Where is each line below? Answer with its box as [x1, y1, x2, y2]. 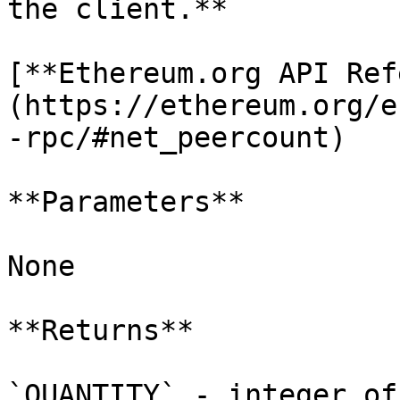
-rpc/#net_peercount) [7, 121, 346, 154]
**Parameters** [7, 186, 245, 218]
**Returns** [7, 314, 194, 346]
